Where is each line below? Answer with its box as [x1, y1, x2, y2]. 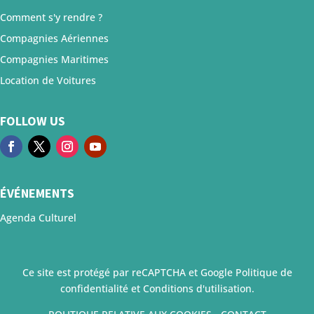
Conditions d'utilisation [142, 281, 252, 295]
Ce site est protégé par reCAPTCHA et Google [22, 265, 235, 279]
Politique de [235, 265, 292, 279]
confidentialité [60, 281, 128, 295]
